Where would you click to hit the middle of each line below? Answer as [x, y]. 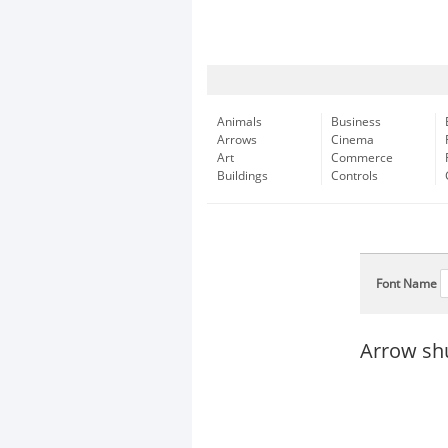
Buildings [242, 176]
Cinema [352, 140]
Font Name [406, 284]
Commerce [362, 158]
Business [356, 122]
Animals [239, 122]
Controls [354, 176]
